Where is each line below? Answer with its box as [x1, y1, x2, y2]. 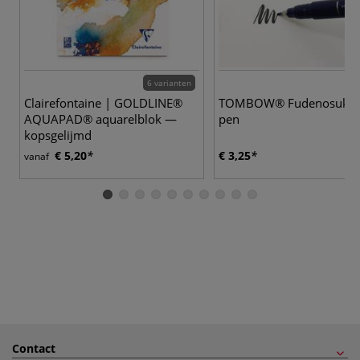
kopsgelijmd [24, 126, 92, 143]
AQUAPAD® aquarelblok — [24, 110, 177, 127]
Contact [12, 340, 55, 356]
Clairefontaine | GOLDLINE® [24, 94, 182, 111]
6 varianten [147, 76, 191, 88]
